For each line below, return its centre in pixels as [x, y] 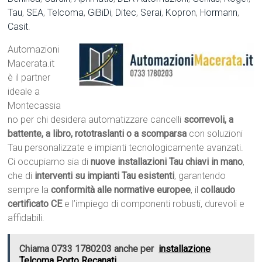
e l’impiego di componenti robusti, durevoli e [154, 204]
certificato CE [35, 204]
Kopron [181, 13]
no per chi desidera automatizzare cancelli [96, 120]
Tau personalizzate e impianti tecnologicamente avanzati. [126, 148]
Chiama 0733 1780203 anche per [87, 249]
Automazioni [34, 50]
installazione [185, 249]
